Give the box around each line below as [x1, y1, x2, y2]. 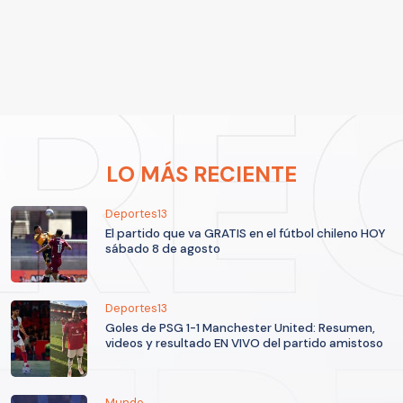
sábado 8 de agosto [105, 241, 220, 257]
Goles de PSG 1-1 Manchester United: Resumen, [105, 320, 375, 336]
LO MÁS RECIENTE [106, 160, 297, 189]
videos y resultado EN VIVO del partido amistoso [105, 336, 383, 352]
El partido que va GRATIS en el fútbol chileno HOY [105, 226, 385, 242]
